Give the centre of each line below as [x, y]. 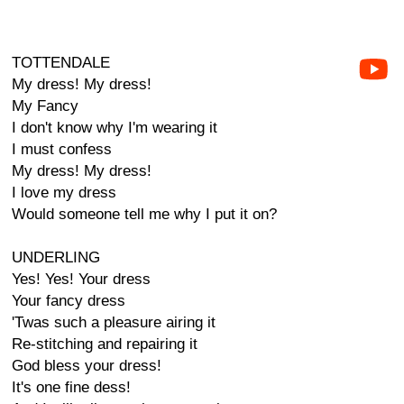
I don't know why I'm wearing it [115, 128]
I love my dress [64, 193]
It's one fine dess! [71, 387]
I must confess [62, 149]
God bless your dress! [87, 366]
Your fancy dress [69, 301]
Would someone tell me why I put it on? [144, 214]
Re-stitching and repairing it [105, 344]
